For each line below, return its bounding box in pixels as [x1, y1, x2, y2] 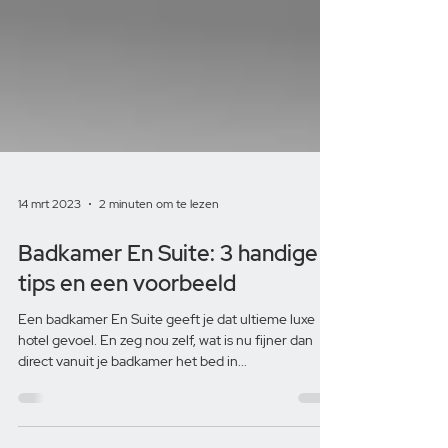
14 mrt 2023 [18, 245, 81, 262]
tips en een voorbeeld [18, 318, 236, 348]
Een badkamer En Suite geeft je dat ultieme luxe [18, 359, 166, 378]
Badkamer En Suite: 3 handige [18, 288, 318, 318]
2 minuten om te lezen [99, 245, 219, 262]
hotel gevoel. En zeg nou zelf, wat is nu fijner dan [18, 380, 313, 399]
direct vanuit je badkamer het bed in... [18, 401, 247, 420]
